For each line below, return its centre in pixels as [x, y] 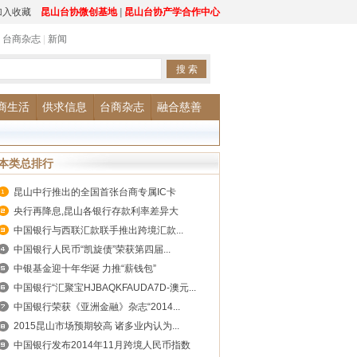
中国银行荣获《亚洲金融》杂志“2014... [97, 307]
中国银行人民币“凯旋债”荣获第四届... [92, 249]
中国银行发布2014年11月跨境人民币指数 [102, 345]
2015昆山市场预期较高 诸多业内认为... [96, 326]
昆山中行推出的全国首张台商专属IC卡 [95, 192]
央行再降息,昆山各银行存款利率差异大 [96, 211]
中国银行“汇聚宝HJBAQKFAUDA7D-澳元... [105, 288]
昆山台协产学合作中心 [172, 12]
